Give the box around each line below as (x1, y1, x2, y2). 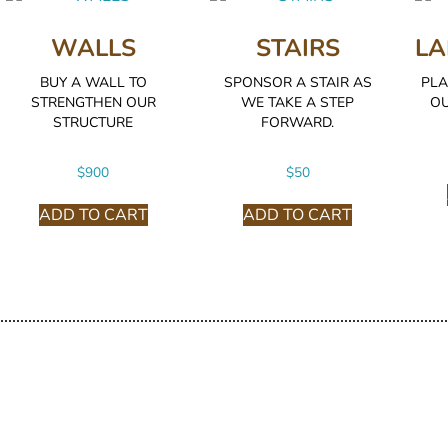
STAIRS (255, 31, 340, 64)
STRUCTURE (53, 112, 134, 132)
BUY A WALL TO (39, 72, 147, 92)
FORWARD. (261, 112, 334, 132)
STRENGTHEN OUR (30, 92, 156, 112)
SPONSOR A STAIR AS (223, 72, 372, 92)
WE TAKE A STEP (241, 92, 354, 112)
